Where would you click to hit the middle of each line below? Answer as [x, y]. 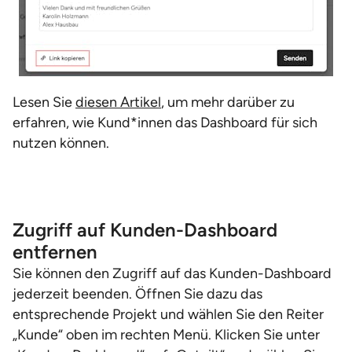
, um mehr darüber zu [228, 102]
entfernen [55, 252]
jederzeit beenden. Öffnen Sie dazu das [137, 294]
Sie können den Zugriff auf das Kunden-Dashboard [172, 273]
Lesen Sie [44, 102]
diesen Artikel [118, 102]
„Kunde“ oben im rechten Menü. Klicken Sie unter [166, 335]
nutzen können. [61, 143]
